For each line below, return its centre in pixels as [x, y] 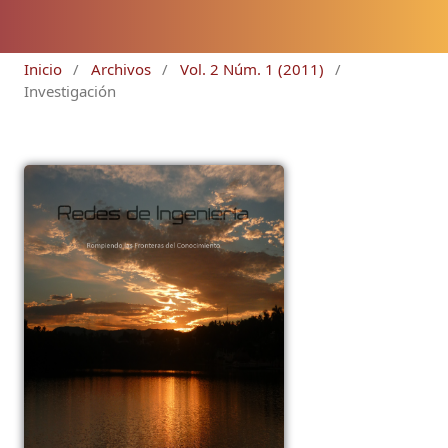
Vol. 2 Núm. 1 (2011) [251, 69]
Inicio [43, 69]
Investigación [70, 91]
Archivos [120, 69]
